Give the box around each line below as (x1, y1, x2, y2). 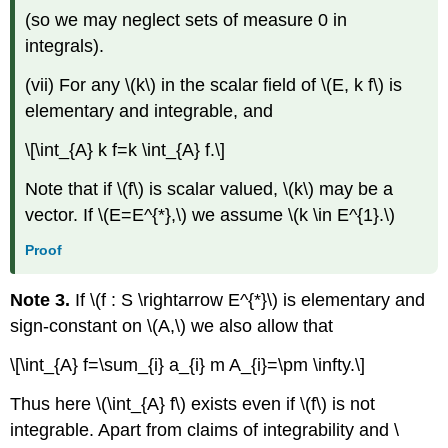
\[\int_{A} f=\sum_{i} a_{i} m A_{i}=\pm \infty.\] (10, 355, 366, 376)
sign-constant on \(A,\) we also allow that (10, 316, 334, 337)
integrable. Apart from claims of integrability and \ (10, 419, 400, 440)
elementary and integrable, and (25, 101, 274, 122)
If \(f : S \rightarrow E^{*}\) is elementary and (70, 290, 426, 311)
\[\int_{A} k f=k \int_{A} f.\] (25, 139, 226, 160)
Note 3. (10, 290, 71, 311)
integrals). (25, 36, 105, 57)
